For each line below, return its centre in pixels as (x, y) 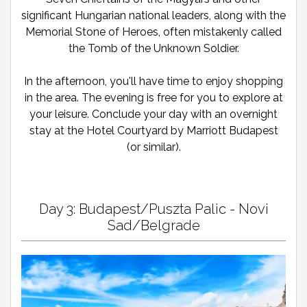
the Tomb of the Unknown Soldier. (153, 48)
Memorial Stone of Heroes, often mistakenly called (153, 32)
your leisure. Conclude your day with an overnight (153, 114)
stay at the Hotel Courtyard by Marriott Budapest (153, 130)
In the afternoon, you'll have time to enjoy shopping (153, 81)
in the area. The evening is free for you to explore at (153, 97)
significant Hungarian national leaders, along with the (153, 15)
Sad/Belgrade (153, 225)
